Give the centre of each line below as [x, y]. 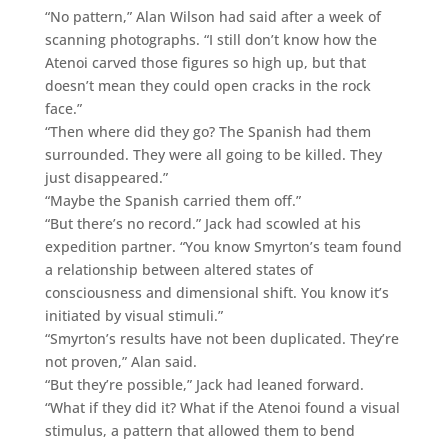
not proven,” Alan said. [120, 361]
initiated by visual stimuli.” [133, 315]
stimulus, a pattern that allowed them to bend [199, 430]
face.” [63, 108]
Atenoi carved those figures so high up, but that [205, 62]
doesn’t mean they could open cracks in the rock [207, 85]
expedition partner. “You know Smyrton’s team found [223, 246]
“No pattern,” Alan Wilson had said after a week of [212, 16]
